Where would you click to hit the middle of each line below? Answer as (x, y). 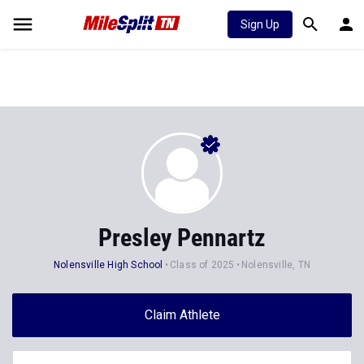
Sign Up (260, 24)
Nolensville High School (108, 265)
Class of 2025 (202, 265)
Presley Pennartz (182, 238)
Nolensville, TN (276, 265)
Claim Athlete (182, 315)
